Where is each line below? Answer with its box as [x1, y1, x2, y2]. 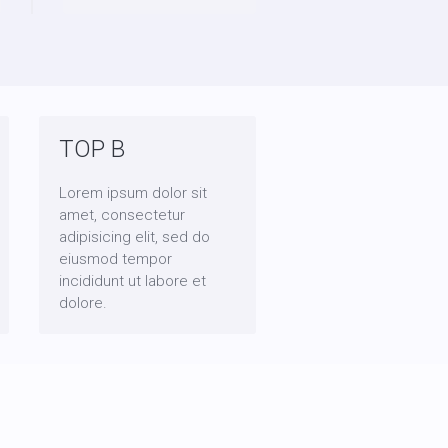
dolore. [58, 294, 107, 312]
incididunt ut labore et [58, 272, 206, 290]
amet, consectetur [58, 206, 185, 224]
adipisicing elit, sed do [58, 228, 210, 246]
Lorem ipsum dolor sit [58, 184, 207, 202]
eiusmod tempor [58, 250, 172, 268]
